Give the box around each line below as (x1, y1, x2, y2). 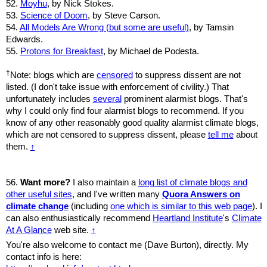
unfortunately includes (5, 94, 93, 104)
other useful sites (5, 189, 72, 199)
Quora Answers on (162, 189, 240, 199)
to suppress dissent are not (132, 70, 241, 80)
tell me (207, 129, 234, 139)
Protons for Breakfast (20, 46, 103, 56)
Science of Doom (20, 10, 88, 20)
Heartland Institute (152, 213, 223, 223)
